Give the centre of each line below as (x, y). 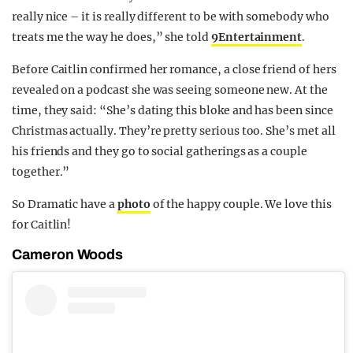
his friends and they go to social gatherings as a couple (160, 152)
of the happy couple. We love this (241, 204)
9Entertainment (256, 37)
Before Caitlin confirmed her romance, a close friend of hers (174, 70)
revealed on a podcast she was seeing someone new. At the (170, 90)
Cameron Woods (68, 255)
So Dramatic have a (65, 204)
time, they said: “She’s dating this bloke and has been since (173, 111)
